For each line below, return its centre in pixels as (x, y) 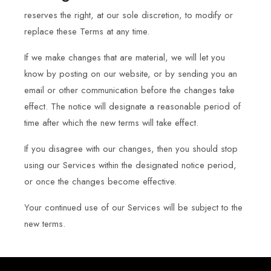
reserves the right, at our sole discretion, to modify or (129, 15)
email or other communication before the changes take (129, 90)
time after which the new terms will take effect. (111, 122)
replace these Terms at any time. (87, 31)
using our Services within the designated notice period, (130, 165)
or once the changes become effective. (100, 181)
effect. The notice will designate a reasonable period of (132, 106)
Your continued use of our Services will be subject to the (133, 207)
